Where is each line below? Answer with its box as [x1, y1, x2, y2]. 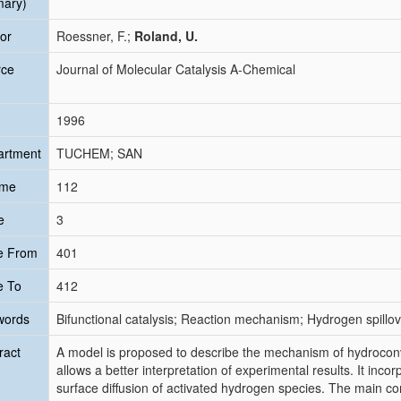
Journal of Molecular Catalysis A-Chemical [56, 60, 295, 78]
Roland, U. [134, 27, 198, 45]
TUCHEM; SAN [56, 144, 142, 162]
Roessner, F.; [56, 27, 134, 45]
